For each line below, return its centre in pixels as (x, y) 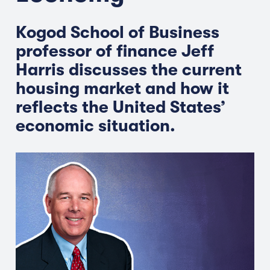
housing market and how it (122, 89)
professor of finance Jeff (115, 51)
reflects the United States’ (121, 107)
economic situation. (96, 126)
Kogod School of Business (118, 33)
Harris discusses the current (129, 70)
